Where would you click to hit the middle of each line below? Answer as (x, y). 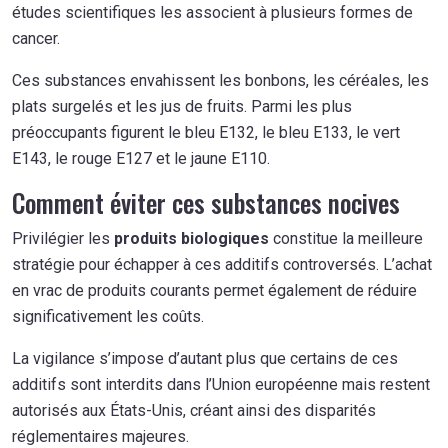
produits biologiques (191, 238)
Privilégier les (63, 238)
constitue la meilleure (346, 238)
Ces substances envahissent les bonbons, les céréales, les (220, 80)
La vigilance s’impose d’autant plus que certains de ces (205, 358)
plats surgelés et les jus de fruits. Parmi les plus (182, 106)
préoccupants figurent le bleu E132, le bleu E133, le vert (206, 132)
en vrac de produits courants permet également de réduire (214, 290)
